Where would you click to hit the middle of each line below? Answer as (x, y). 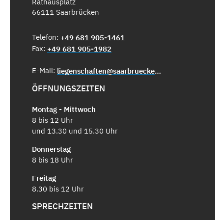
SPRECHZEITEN (62, 206)
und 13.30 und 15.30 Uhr (75, 131)
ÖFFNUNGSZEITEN (69, 89)
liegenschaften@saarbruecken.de (158, 71)
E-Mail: (44, 71)
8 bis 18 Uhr (53, 160)
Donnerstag (51, 149)
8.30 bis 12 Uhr (58, 189)
